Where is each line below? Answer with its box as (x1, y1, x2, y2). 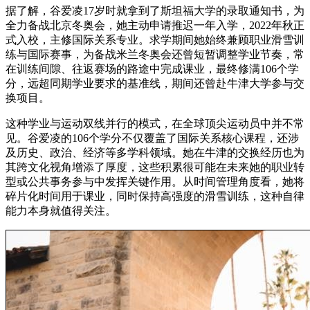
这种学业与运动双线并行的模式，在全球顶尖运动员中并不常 (6, 117, 304, 129)
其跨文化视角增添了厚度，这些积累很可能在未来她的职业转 (6, 161, 304, 173)
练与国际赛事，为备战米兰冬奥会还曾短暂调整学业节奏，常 (6, 48, 304, 60)
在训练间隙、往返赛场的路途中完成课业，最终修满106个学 (6, 62, 299, 75)
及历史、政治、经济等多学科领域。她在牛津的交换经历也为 (6, 146, 304, 158)
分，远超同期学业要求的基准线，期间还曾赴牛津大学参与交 (6, 77, 304, 89)
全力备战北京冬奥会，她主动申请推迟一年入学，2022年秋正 (6, 19, 304, 31)
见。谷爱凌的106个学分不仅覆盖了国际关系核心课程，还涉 (6, 131, 299, 144)
